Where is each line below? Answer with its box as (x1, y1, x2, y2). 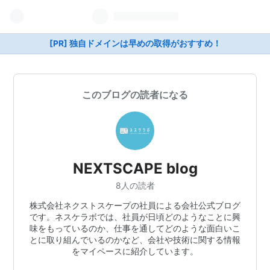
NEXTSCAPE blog (72, 160, 198, 177)
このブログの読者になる (82, 89, 188, 101)
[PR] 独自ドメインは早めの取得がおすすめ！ (49, 39, 221, 48)
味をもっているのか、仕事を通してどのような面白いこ (30, 222, 240, 233)
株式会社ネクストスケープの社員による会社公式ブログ (30, 199, 240, 210)
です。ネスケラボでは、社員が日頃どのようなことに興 (30, 211, 240, 222)
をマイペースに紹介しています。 (72, 245, 198, 256)
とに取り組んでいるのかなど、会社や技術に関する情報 (30, 234, 240, 245)
